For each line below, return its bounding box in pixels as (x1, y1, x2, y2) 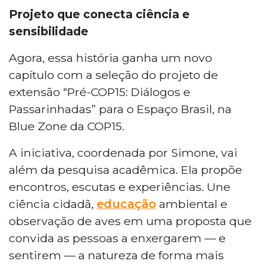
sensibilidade (9, 24, 88, 38)
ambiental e (156, 196, 227, 211)
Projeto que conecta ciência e (9, 6, 190, 21)
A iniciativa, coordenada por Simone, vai (9, 145, 237, 160)
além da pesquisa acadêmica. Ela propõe (9, 162, 242, 177)
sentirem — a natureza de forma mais (9, 247, 224, 262)
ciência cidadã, (9, 196, 97, 211)
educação (97, 196, 156, 211)
